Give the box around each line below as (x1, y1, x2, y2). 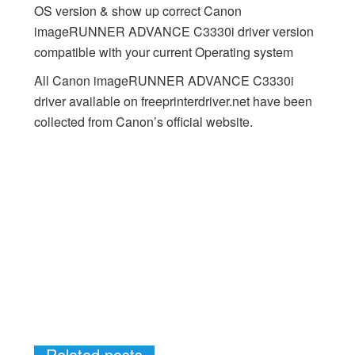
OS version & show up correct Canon (33, 2, 242, 20)
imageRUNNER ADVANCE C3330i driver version (33, 22, 314, 40)
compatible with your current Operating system (33, 43, 293, 61)
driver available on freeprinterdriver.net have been (33, 92, 312, 110)
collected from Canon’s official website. (33, 113, 253, 131)
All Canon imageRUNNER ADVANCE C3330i (33, 71, 294, 90)
